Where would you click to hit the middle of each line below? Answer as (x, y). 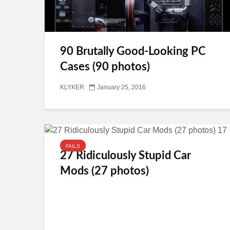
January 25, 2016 (121, 88)
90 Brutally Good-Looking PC (133, 51)
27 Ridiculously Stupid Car (126, 155)
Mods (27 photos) (104, 171)
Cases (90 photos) (105, 67)
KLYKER (72, 88)
